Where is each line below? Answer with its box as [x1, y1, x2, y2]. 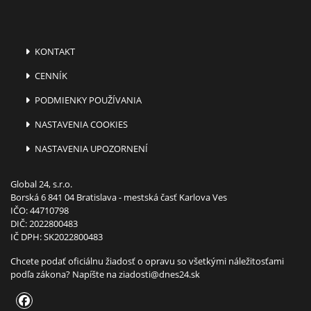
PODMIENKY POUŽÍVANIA [33, 93, 142, 106]
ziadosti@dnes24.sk [119, 267, 200, 280]
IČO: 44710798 [10, 203, 69, 217]
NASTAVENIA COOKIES [33, 117, 128, 131]
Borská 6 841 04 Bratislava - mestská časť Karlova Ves [10, 190, 227, 203]
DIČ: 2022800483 [10, 217, 78, 230]
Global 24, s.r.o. [10, 177, 72, 190]
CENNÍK [33, 69, 68, 82]
